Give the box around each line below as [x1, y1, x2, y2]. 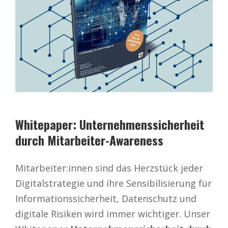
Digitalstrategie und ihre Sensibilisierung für [15, 177, 212, 189]
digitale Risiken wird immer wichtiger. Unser [15, 207, 210, 220]
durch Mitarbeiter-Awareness [15, 130, 163, 149]
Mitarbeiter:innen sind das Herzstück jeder [15, 161, 203, 174]
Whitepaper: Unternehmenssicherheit [15, 115, 204, 133]
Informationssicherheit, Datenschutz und [15, 192, 196, 205]
